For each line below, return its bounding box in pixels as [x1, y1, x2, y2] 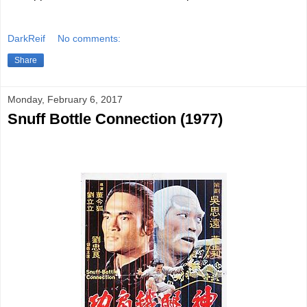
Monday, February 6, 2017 [8, 93, 123, 105]
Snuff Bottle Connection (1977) [8, 110, 223, 127]
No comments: [58, 32, 121, 44]
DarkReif [8, 32, 45, 44]
